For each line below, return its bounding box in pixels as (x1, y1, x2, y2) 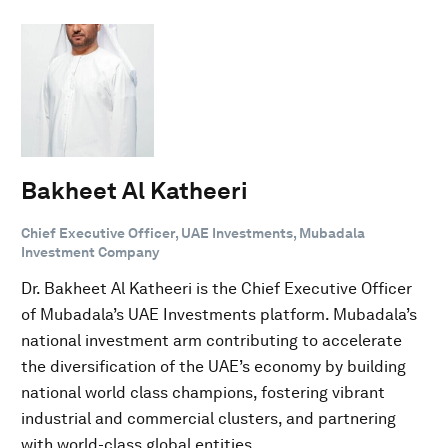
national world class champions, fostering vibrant (21, 382, 385, 402)
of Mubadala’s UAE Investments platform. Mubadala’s (21, 304, 417, 324)
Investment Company (21, 243, 159, 260)
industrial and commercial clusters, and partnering (21, 408, 396, 428)
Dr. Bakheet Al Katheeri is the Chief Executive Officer (21, 278, 412, 298)
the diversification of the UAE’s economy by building (21, 356, 406, 376)
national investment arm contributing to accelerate (21, 330, 402, 350)
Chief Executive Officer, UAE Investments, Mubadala (21, 224, 365, 241)
